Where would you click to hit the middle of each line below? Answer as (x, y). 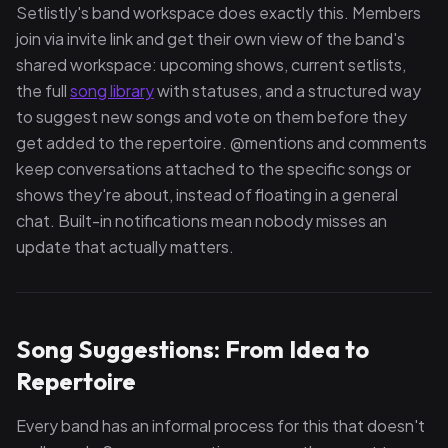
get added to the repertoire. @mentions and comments (221, 142)
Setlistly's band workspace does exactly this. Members (218, 12)
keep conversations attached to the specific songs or (213, 168)
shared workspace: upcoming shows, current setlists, (211, 64)
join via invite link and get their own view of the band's (210, 38)
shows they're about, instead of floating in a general (207, 194)
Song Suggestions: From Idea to (192, 349)
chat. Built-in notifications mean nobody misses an (201, 220)
